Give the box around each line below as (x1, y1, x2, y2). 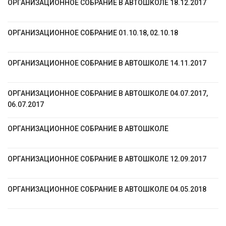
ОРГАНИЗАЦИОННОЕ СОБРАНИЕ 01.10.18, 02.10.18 (8, 29, 178, 37)
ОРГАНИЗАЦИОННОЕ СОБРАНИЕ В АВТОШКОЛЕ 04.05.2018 (8, 185, 206, 193)
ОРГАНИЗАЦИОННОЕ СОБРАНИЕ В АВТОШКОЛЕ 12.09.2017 (8, 155, 206, 163)
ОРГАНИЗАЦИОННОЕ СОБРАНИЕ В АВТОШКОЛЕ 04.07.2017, (8, 89, 208, 97)
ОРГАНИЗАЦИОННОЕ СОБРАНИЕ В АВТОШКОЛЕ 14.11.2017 (8, 59, 206, 67)
